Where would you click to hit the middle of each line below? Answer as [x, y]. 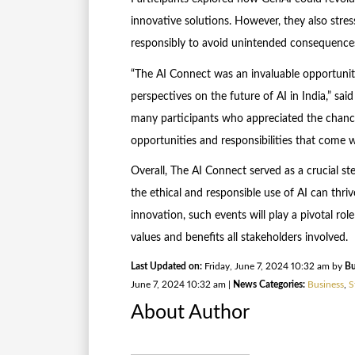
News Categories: [269, 284]
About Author [190, 312]
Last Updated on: [166, 266]
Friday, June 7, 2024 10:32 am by [273, 266]
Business [325, 284]
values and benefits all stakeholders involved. [239, 238]
